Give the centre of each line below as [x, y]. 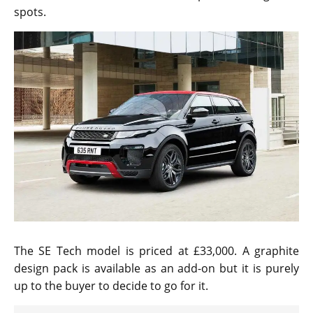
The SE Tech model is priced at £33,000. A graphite [156, 250]
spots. [30, 12]
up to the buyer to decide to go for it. [111, 285]
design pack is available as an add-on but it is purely [156, 268]
